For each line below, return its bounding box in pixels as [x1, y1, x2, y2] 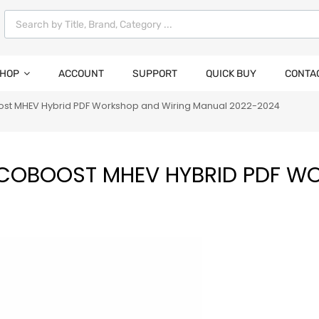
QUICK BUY [206, 68, 256, 80]
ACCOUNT [58, 68, 104, 80]
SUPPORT [132, 68, 177, 80]
